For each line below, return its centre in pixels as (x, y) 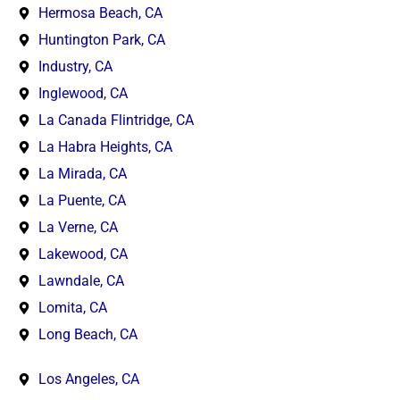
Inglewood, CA (83, 93)
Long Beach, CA (87, 334)
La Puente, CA (82, 200)
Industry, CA (75, 66)
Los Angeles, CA (88, 379)
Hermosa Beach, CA (100, 12)
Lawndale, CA (81, 280)
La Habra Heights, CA (105, 146)
